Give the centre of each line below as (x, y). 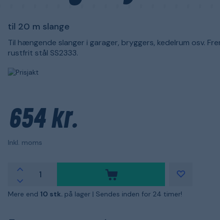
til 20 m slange (39, 27)
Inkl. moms (25, 142)
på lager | (80, 194)
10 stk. (52, 194)
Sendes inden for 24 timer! (139, 194)
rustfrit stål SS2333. (43, 53)
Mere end (24, 194)
